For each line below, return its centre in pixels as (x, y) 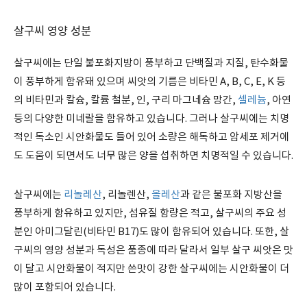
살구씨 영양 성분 (52, 32)
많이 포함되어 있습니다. (65, 287)
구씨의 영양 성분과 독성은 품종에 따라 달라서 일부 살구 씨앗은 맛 (153, 250)
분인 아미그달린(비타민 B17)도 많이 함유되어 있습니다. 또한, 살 (151, 232)
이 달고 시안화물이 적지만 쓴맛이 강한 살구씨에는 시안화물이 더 (151, 269)
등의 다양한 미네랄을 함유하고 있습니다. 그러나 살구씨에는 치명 (151, 119)
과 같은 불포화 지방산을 (231, 195)
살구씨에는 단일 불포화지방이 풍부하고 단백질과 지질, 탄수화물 (151, 63)
